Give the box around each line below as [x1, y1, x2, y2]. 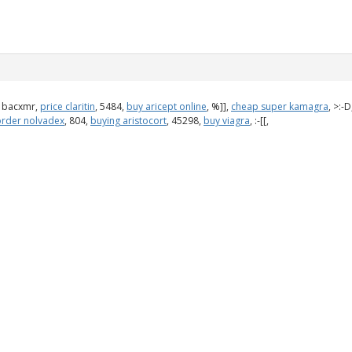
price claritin [40, 99, 95, 113]
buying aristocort [90, 113, 167, 127]
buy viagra [203, 113, 250, 127]
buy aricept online [126, 99, 207, 113]
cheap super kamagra [231, 99, 328, 113]
